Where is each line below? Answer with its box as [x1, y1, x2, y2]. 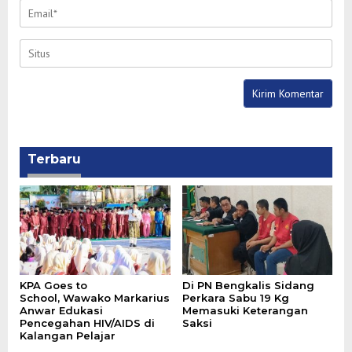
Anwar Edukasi [20, 303, 103, 317]
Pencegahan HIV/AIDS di [20, 316, 155, 329]
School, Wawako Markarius [20, 291, 170, 304]
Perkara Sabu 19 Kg [181, 291, 289, 304]
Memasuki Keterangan [181, 303, 308, 317]
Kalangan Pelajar [20, 328, 115, 342]
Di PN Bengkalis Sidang [181, 278, 314, 291]
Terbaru [27, 152, 81, 167]
